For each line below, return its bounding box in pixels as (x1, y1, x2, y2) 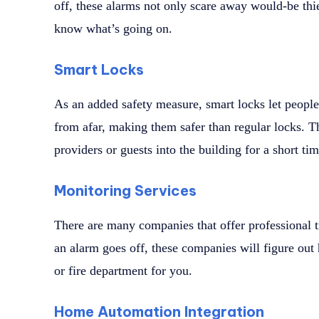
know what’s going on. (54, 21, 172, 36)
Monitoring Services (54, 182, 197, 200)
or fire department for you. (54, 263, 192, 278)
